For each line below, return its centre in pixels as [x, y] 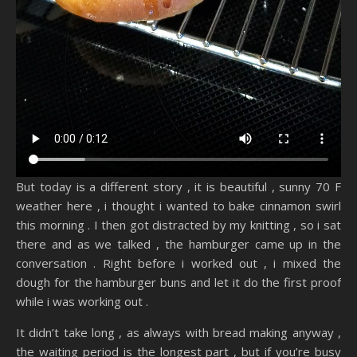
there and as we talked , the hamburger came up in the [178, 244]
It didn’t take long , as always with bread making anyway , [178, 333]
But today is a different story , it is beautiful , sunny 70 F [178, 187]
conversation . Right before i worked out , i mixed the [178, 263]
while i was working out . [82, 302]
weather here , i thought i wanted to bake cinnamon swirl [178, 206]
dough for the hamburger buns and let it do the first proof [178, 282]
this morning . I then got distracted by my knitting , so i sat [178, 225]
